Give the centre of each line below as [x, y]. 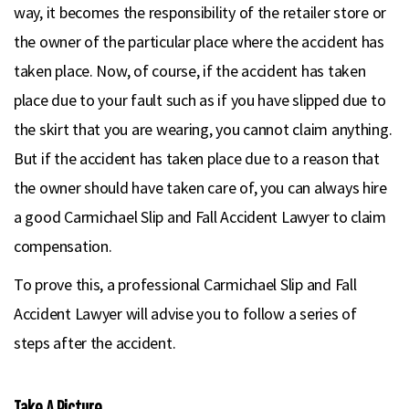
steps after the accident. [95, 343]
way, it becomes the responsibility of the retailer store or [200, 12]
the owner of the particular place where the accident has [199, 42]
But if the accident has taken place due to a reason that [197, 158]
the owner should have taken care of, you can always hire [200, 188]
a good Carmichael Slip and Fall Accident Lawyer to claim [200, 217]
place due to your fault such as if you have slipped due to [200, 100]
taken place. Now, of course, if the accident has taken [190, 71]
